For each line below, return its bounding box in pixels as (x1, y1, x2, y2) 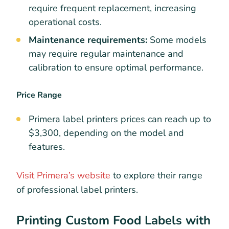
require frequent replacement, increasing (29, 2, 196, 14)
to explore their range (110, 169, 202, 182)
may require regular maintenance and (29, 47, 184, 60)
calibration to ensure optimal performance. (29, 61, 203, 74)
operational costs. (29, 15, 104, 28)
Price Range (16, 89, 62, 101)
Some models (150, 33, 207, 46)
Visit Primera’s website (16, 169, 110, 182)
